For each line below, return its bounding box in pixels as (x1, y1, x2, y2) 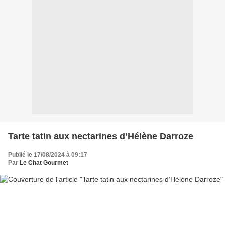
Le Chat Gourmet (20, 159, 68, 166)
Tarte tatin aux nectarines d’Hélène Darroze (8, 131, 193, 141)
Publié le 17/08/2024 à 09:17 (8, 151, 87, 158)
